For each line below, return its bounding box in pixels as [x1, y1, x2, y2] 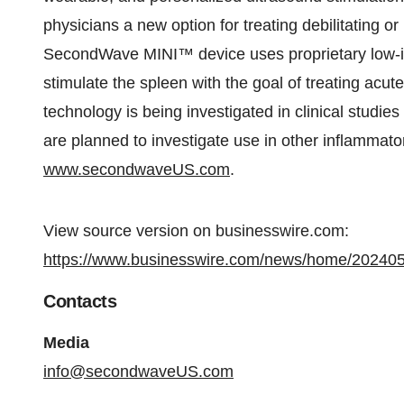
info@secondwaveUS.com [43, 363, 234, 381]
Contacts [43, 291, 116, 311]
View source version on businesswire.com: [43, 222, 349, 240]
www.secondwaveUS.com [43, 161, 230, 179]
